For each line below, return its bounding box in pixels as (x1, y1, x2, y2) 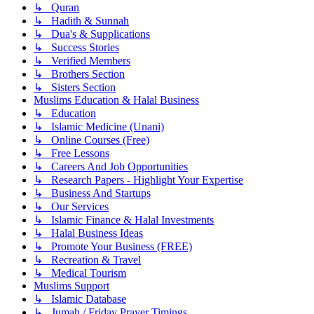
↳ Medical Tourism (34, 266, 126, 279)
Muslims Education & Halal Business (34, 93, 199, 106)
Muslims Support (34, 279, 109, 292)
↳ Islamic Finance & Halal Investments (34, 213, 214, 226)
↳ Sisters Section (34, 81, 116, 93)
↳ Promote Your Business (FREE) (34, 240, 192, 252)
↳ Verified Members (34, 54, 130, 67)
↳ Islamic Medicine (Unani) (34, 120, 164, 132)
